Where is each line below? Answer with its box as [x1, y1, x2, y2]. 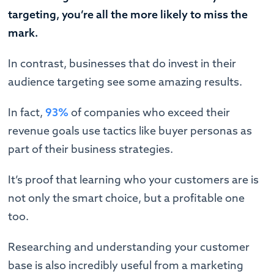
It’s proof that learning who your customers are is [8, 172, 259, 187]
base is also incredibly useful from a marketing [8, 257, 244, 272]
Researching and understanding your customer [8, 239, 250, 254]
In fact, [8, 105, 46, 119]
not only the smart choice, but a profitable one [8, 190, 245, 205]
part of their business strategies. [8, 141, 174, 156]
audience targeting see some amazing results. [8, 74, 245, 89]
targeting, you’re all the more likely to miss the [8, 7, 248, 21]
